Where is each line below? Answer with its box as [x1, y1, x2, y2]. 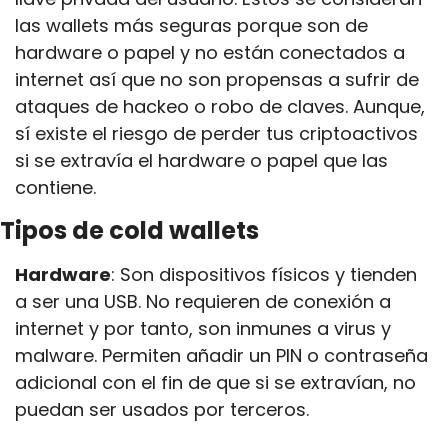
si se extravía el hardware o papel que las [15, 148, 388, 173]
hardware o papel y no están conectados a [15, 40, 405, 65]
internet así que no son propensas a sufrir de [15, 67, 419, 92]
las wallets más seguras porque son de [15, 13, 368, 38]
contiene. [15, 175, 101, 200]
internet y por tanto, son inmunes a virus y [15, 316, 391, 341]
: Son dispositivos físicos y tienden [111, 262, 417, 287]
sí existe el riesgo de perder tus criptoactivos [15, 121, 418, 146]
